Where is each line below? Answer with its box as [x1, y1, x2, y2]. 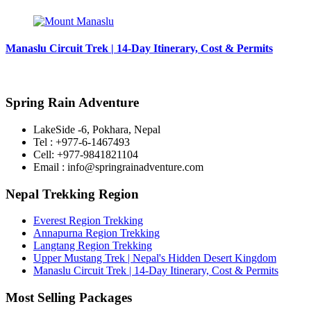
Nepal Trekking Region [6, 186, 139, 201]
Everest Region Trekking [33, 215, 143, 227]
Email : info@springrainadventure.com [33, 161, 203, 174]
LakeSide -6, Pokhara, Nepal [33, 124, 160, 136]
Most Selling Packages [6, 290, 132, 305]
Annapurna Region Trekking [33, 227, 160, 239]
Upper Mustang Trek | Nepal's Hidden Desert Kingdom [33, 252, 276, 264]
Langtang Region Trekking [33, 239, 152, 252]
